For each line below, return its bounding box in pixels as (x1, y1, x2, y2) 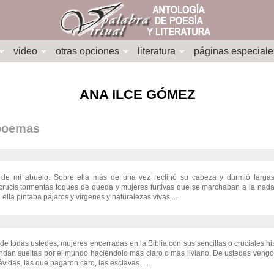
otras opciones (56, 46, 119, 56)
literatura (138, 46, 176, 56)
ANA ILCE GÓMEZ (79, 87, 195, 103)
